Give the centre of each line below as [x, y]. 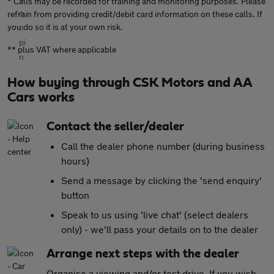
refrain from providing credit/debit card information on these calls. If [135, 14]
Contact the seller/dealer [115, 127]
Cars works [41, 97]
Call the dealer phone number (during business [163, 146]
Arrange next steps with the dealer [143, 254]
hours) [75, 161]
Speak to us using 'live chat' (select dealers [155, 214]
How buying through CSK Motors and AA [130, 83]
